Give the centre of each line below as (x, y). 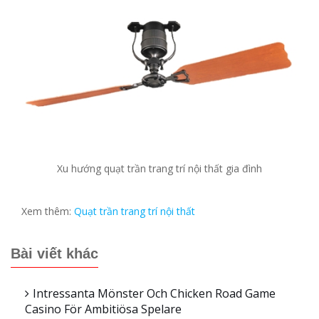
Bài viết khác (54, 254)
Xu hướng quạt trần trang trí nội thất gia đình (159, 169)
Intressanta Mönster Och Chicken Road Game (154, 294)
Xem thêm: (48, 211)
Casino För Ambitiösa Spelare (103, 309)
